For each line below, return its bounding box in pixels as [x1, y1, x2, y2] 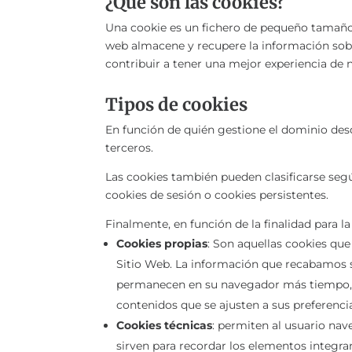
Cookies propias [116, 236, 208, 251]
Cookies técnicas [116, 318, 213, 333]
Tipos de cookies [105, 93, 248, 116]
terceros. [105, 141, 154, 156]
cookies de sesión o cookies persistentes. [105, 188, 329, 203]
